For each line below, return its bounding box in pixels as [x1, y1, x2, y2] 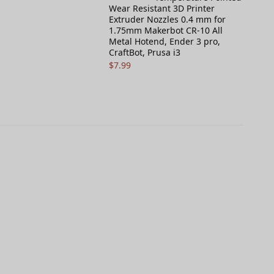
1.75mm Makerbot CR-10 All [109, 24, 223, 36]
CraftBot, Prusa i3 [109, 46, 180, 58]
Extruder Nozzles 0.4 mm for [109, 13, 226, 25]
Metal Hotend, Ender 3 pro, [109, 35, 220, 47]
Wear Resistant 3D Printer [109, 2, 215, 14]
